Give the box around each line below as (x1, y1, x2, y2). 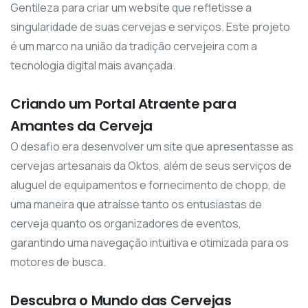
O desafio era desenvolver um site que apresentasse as (10, 139, 294, 155)
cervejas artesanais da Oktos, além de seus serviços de (10, 158, 291, 174)
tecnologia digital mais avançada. (10, 58, 175, 74)
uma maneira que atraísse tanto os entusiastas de (10, 197, 262, 212)
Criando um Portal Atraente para (10, 94, 236, 114)
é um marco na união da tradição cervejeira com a (10, 38, 257, 54)
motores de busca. (10, 254, 106, 270)
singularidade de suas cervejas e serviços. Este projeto (10, 19, 290, 35)
